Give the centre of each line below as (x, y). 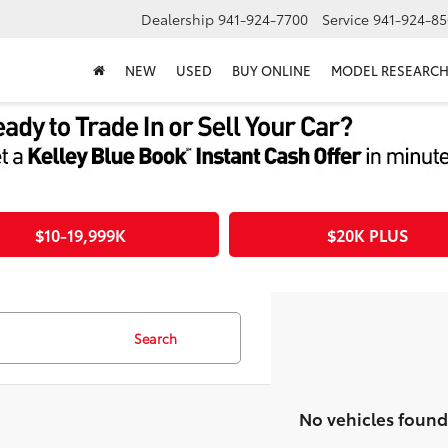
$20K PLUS (368, 234)
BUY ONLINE (271, 70)
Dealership (177, 19)
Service (345, 19)
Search (155, 338)
